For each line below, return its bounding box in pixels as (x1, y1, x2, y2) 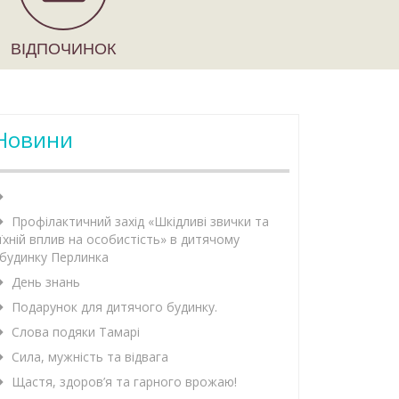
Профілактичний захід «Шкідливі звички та (12, 213, 269, 231)
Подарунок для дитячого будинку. (12, 298, 217, 316)
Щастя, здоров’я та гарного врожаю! (12, 373, 237, 391)
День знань (12, 273, 80, 291)
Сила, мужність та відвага (12, 348, 168, 366)
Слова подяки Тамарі (12, 323, 140, 341)
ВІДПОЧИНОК (11, 36, 116, 60)
